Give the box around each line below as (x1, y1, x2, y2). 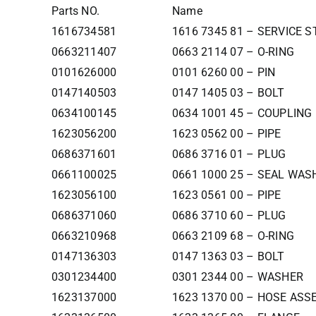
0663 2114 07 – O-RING (171, 45, 294, 59)
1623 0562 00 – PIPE (171, 127, 281, 140)
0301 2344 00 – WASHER (171, 270, 303, 284)
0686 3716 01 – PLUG (171, 147, 286, 161)
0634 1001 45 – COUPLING (171, 107, 312, 120)
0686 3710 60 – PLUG (171, 209, 286, 222)
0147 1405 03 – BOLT (171, 86, 285, 99)
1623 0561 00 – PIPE (171, 188, 281, 202)
